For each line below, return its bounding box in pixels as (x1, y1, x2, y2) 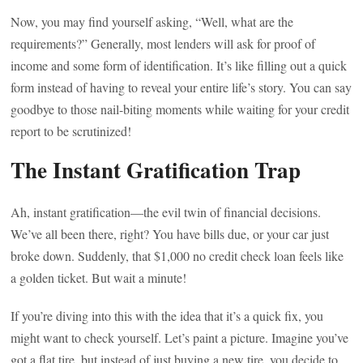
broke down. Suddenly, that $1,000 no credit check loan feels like (11, 247, 344, 264)
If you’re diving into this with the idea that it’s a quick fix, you (11, 307, 324, 324)
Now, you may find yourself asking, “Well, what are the (11, 13, 294, 30)
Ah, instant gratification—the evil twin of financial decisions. (11, 203, 322, 220)
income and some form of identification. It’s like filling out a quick (11, 57, 348, 74)
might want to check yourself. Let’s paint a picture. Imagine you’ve (11, 329, 349, 346)
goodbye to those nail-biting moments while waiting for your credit (11, 100, 350, 117)
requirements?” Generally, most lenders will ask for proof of (11, 35, 316, 52)
